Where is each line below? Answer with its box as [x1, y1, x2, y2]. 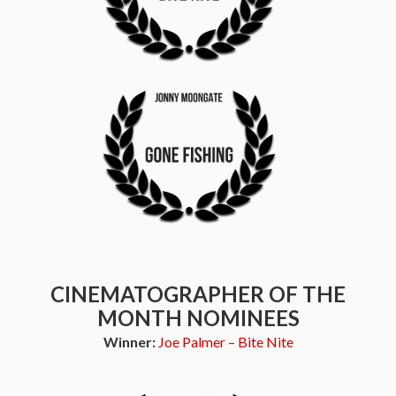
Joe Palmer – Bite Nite [157, 333, 293, 350]
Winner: [103, 333, 158, 350]
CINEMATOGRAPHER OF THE [50, 281, 346, 307]
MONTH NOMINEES [96, 305, 300, 331]
